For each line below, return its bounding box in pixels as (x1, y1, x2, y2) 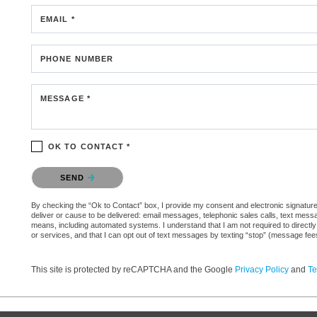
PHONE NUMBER (40, 54, 114, 63)
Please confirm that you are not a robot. (31, 163, 194, 175)
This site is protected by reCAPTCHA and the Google (31, 264, 235, 275)
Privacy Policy (235, 264, 289, 275)
